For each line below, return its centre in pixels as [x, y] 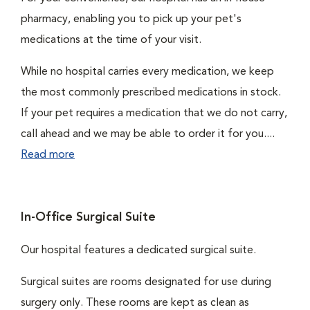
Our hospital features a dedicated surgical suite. [138, 250]
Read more [48, 155]
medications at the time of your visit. [111, 40]
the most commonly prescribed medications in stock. [151, 93]
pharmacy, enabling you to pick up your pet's [131, 19]
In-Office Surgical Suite [88, 217]
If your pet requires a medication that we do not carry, [154, 113]
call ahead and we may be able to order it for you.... [148, 134]
